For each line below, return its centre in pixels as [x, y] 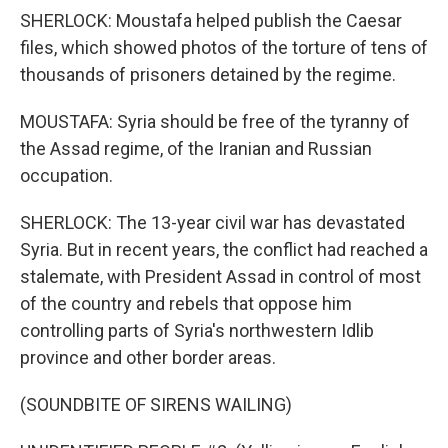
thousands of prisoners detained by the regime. [208, 74]
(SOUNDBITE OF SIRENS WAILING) [156, 404]
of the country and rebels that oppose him [186, 303]
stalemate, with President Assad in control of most [220, 276]
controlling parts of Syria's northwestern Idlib [197, 330]
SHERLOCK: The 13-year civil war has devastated [212, 222]
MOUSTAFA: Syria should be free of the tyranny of [215, 121]
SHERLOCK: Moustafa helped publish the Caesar [211, 20]
